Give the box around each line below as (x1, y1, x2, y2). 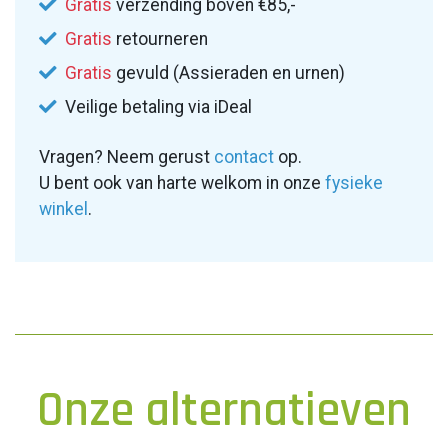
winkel (39, 199, 88, 219)
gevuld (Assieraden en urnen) (112, 63, 345, 83)
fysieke (325, 173, 383, 193)
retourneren (112, 29, 208, 49)
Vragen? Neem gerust (39, 147, 214, 167)
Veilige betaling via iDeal (61, 97, 252, 117)
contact (214, 147, 274, 167)
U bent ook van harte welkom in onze (39, 173, 325, 193)
